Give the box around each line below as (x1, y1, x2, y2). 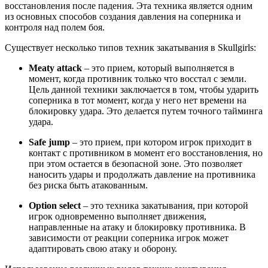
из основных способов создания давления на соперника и (5, 11, 241, 22)
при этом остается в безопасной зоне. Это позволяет (29, 159, 242, 169)
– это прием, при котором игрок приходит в (70, 137, 252, 148)
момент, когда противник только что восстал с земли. (29, 74, 246, 84)
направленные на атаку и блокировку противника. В (29, 222, 246, 233)
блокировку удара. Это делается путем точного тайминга (29, 106, 263, 117)
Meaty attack (29, 63, 82, 74)
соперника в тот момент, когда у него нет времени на (29, 95, 246, 106)
